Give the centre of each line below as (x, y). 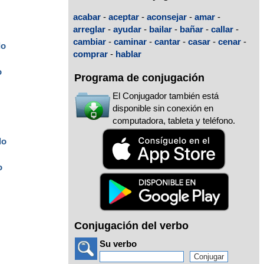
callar (222, 29)
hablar (128, 54)
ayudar (127, 29)
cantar (167, 41)
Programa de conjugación (139, 78)
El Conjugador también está (166, 96)
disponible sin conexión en (163, 108)
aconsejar (167, 16)
